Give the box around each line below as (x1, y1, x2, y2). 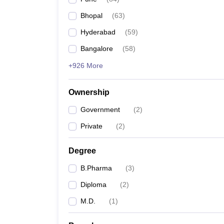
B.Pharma (80, 164, 112, 172)
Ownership (68, 88, 109, 96)
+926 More (68, 61, 103, 69)
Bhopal (80, 11, 102, 19)
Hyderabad (80, 28, 115, 36)
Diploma (80, 180, 106, 188)
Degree (68, 146, 96, 155)
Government (80, 105, 120, 113)
